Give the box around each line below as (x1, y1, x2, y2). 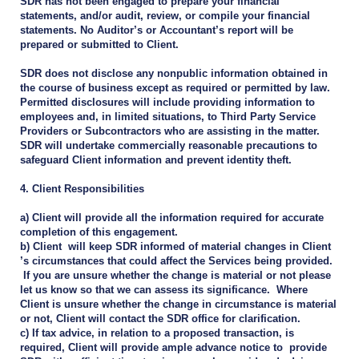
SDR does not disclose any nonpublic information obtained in (20, 67, 328, 80)
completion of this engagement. (20, 226, 178, 239)
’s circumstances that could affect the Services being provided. (20, 255, 333, 268)
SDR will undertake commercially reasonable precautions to (20, 139, 317, 152)
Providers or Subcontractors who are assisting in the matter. (20, 125, 320, 138)
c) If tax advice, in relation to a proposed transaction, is (20, 327, 294, 340)
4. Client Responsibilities (20, 183, 144, 196)
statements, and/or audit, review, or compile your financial (20, 10, 310, 22)
